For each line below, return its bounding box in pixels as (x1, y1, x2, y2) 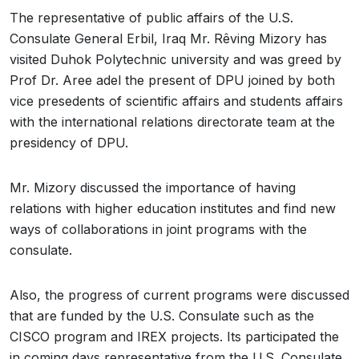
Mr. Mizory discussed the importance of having (10, 179, 296, 196)
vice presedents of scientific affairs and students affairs (10, 93, 343, 110)
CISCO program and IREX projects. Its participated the (10, 329, 339, 345)
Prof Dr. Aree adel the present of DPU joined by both (10, 72, 335, 89)
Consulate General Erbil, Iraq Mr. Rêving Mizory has (10, 30, 327, 47)
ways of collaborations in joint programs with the (10, 221, 307, 238)
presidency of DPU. (10, 135, 128, 151)
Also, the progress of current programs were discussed (10, 287, 349, 304)
